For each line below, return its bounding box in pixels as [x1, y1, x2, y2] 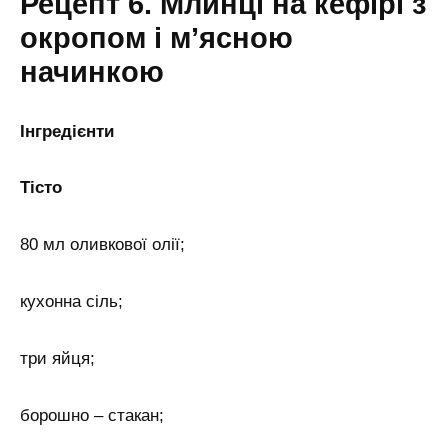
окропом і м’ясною [20, 21, 293, 54]
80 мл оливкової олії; [20, 235, 185, 255]
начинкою [20, 55, 164, 88]
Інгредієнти [20, 121, 114, 141]
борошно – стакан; [20, 406, 164, 426]
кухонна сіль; [20, 292, 123, 312]
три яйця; [20, 349, 95, 369]
